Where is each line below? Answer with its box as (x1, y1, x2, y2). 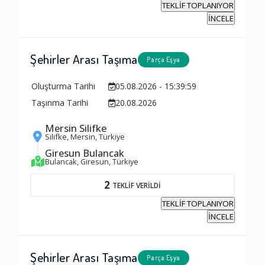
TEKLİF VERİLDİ (112, 180, 161, 190)
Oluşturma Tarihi (31, 80, 95, 92)
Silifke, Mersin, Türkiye (45, 131, 125, 143)
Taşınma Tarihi (31, 97, 88, 109)
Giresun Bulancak (45, 146, 124, 160)
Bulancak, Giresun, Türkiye (45, 156, 138, 167)
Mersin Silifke (45, 121, 106, 135)
